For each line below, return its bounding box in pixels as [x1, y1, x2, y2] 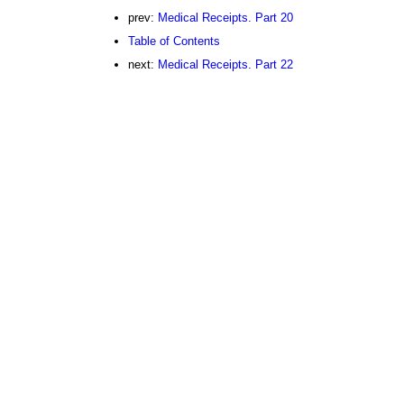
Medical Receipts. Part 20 [157, 11, 293, 25]
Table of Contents [127, 34, 220, 49]
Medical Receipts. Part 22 [157, 58, 293, 72]
